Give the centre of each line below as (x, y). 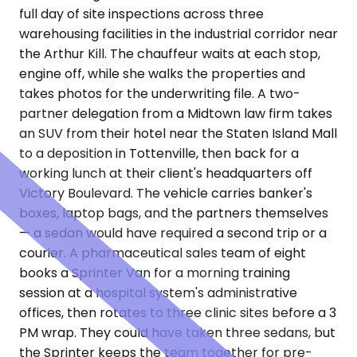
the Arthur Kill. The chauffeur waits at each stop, (170, 54)
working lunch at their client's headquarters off (166, 174)
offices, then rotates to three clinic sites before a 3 (178, 313)
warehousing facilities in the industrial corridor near (178, 34)
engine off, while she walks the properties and (162, 74)
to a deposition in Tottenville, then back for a (159, 154)
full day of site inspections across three (141, 14)
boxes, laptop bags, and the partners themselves (174, 214)
